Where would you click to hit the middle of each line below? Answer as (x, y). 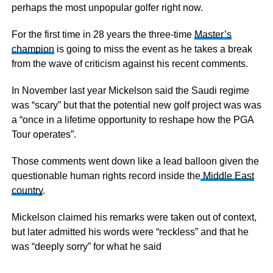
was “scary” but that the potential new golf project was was (136, 105)
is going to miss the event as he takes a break (153, 49)
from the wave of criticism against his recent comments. (129, 64)
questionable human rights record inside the (106, 176)
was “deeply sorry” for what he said (86, 246)
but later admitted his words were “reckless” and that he (130, 232)
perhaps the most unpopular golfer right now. (107, 8)
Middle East (227, 176)
